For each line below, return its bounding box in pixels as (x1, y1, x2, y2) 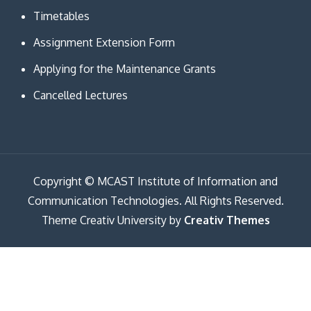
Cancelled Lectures (33, 88, 128, 103)
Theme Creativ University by (41, 213, 184, 228)
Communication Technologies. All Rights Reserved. (27, 194, 284, 208)
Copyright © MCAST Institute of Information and (33, 174, 278, 189)
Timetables (33, 9, 90, 24)
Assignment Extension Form (33, 35, 175, 50)
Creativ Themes (183, 213, 270, 228)
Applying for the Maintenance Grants (33, 62, 216, 76)
